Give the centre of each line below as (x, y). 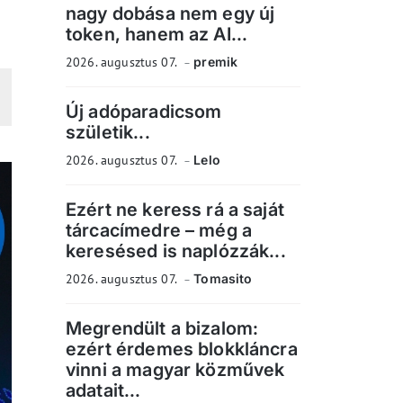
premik (216, 62)
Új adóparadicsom (144, 112)
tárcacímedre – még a (159, 230)
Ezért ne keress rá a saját (175, 210)
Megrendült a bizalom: (162, 328)
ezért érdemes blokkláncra (182, 349)
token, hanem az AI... (157, 34)
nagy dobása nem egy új (170, 13)
